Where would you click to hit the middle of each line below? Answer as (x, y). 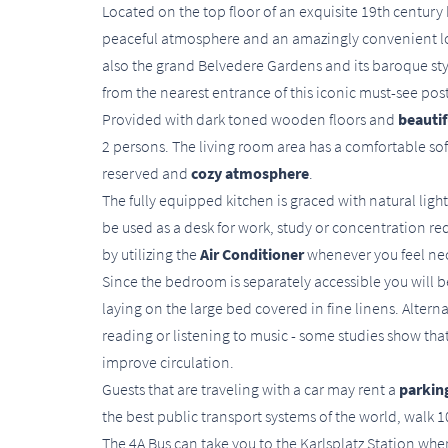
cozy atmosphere (250, 173)
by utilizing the (151, 254)
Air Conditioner (252, 254)
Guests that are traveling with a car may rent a (250, 389)
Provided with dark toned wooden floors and (250, 119)
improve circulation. (169, 362)
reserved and (146, 173)
